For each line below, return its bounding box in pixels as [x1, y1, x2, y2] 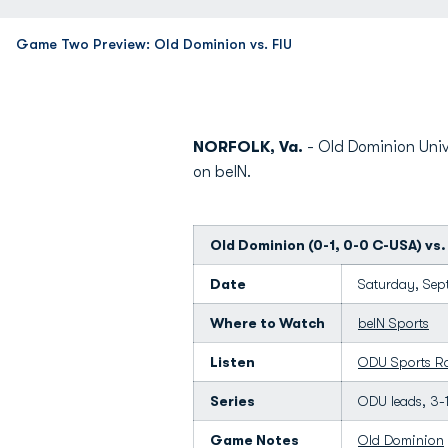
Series [210, 393, 255, 409]
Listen [210, 354, 255, 370]
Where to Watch [210, 315, 325, 331]
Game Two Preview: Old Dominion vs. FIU [16, 36, 292, 52]
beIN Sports [358, 315, 429, 331]
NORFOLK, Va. [193, 138, 303, 156]
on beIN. [193, 163, 251, 181]
